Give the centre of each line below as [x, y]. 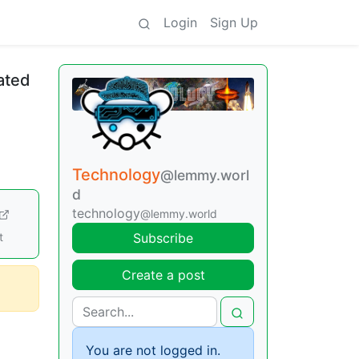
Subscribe [163, 238]
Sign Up [234, 22]
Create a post [163, 275]
